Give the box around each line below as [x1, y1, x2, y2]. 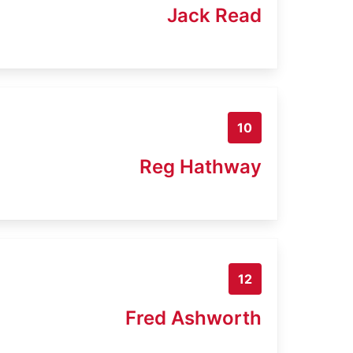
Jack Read [167, 3, 262, 27]
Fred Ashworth [125, 306, 262, 329]
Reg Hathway [139, 154, 262, 178]
